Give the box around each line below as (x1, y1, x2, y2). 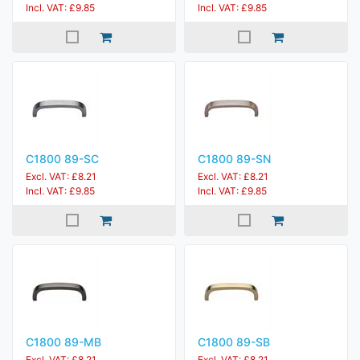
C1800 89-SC (26, 152, 99, 166)
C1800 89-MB (26, 335, 101, 349)
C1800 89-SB (198, 335, 270, 349)
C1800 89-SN (198, 152, 271, 166)
